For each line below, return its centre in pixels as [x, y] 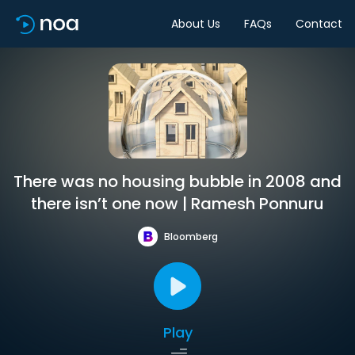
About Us [196, 23]
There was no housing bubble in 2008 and [177, 181]
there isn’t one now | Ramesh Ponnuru [177, 204]
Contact [319, 23]
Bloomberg [191, 236]
